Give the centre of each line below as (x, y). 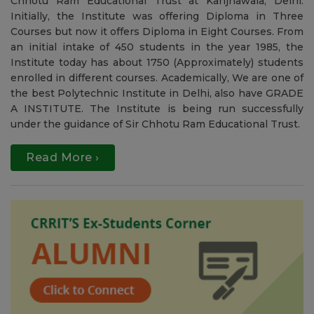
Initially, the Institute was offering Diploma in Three (157, 126)
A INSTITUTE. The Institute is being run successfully (157, 218)
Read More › (63, 267)
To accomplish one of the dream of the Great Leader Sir (157, 80)
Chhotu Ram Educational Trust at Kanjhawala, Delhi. (157, 110)
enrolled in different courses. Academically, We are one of (157, 187)
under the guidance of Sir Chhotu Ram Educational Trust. (155, 234)
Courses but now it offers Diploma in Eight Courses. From (157, 141)
